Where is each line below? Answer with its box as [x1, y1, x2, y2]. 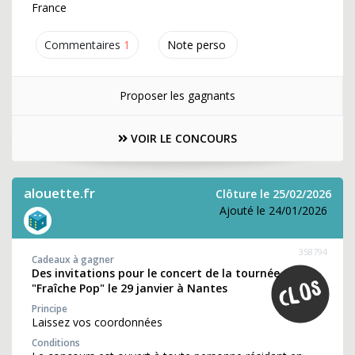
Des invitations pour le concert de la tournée [32, 265, 280, 281]
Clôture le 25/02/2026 [216, 186, 331, 201]
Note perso [167, 37, 226, 52]
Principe [32, 302, 67, 315]
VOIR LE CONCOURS [128, 131, 237, 146]
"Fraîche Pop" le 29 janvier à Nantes [32, 281, 227, 296]
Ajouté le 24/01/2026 [219, 203, 327, 218]
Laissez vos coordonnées [32, 315, 162, 330]
